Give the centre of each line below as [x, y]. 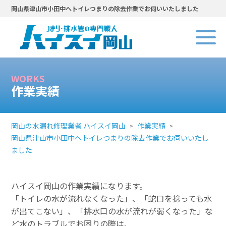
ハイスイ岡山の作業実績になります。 [79, 186]
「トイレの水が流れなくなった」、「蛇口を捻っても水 [112, 198]
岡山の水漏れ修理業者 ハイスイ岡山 [69, 126]
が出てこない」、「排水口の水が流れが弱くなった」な [112, 211]
